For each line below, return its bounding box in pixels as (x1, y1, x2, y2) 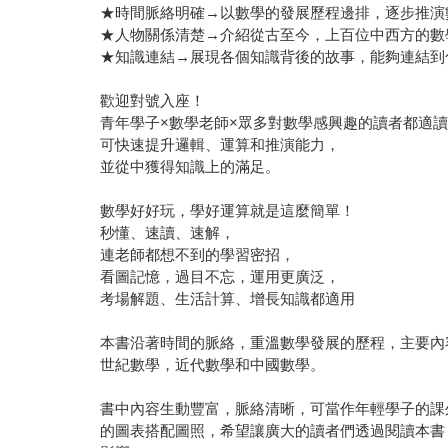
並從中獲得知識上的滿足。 (100, 158, 281, 176)
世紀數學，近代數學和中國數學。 (100, 356, 326, 374)
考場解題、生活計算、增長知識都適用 (100, 290, 356, 308)
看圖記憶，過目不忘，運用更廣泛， (100, 268, 341, 286)
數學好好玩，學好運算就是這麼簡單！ (100, 202, 356, 220)
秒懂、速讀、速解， (100, 224, 236, 242)
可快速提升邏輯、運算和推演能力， (100, 136, 341, 154)
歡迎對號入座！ (100, 92, 206, 110)
